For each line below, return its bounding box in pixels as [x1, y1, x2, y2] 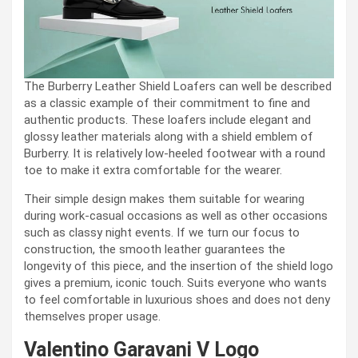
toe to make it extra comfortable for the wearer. [24, 163, 282, 178]
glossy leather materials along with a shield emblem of [24, 129, 313, 145]
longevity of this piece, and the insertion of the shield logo [24, 259, 333, 274]
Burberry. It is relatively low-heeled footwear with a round [24, 146, 325, 161]
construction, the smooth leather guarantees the [24, 242, 285, 257]
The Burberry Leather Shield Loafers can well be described [24, 79, 332, 94]
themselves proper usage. [24, 309, 161, 324]
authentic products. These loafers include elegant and [24, 113, 311, 128]
